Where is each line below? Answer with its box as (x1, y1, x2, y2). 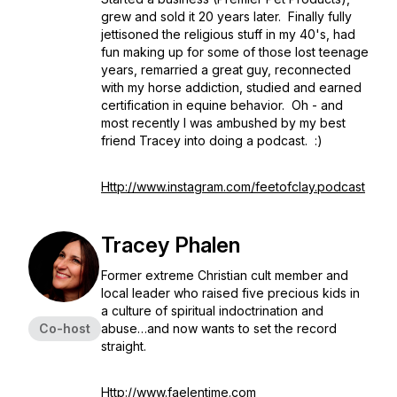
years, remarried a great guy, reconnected (101, 62, 351, 77)
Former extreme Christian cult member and (101, 268, 348, 283)
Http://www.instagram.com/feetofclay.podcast (101, 179, 365, 194)
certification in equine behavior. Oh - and (101, 97, 343, 113)
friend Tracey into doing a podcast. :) (101, 133, 323, 148)
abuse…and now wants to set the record (101, 321, 337, 336)
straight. (101, 339, 150, 354)
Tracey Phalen (101, 232, 240, 258)
